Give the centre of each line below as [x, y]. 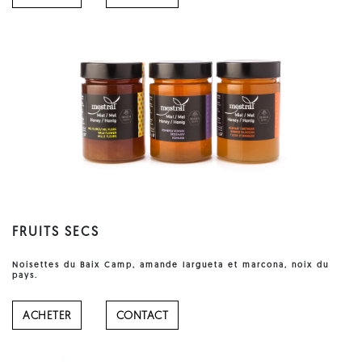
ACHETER [47, 316]
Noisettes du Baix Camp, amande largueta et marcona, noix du [170, 265]
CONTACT [142, 316]
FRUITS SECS [56, 232]
